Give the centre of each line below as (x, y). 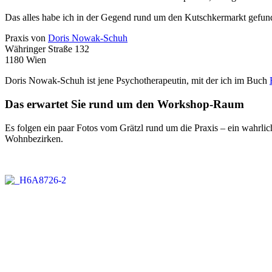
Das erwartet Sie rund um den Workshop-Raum (124, 104)
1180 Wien (25, 60)
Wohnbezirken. (34, 138)
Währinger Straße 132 (47, 49)
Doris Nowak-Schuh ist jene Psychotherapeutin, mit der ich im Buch (137, 81)
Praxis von (26, 38)
